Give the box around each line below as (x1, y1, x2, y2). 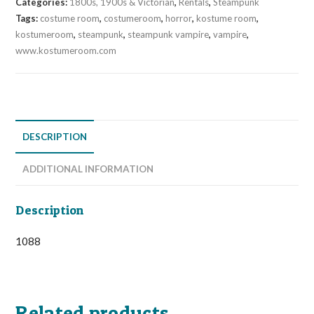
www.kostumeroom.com (15, 45, 117, 57)
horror (165, 13, 193, 25)
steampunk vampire (128, 29, 210, 41)
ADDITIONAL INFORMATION (22, 163, 154, 175)
